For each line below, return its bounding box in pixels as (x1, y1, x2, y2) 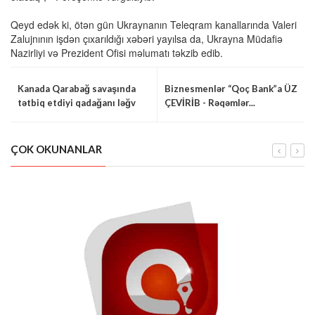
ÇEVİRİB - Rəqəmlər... (165, 97, 255, 108)
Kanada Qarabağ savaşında (18, 83, 136, 94)
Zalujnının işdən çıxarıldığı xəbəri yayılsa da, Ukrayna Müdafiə (11, 32, 283, 46)
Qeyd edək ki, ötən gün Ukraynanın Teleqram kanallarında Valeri (11, 18, 297, 32)
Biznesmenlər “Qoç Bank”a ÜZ (165, 83, 297, 94)
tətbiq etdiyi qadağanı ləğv (18, 97, 136, 108)
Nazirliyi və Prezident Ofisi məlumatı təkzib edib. (11, 46, 223, 60)
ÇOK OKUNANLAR (11, 143, 102, 155)
